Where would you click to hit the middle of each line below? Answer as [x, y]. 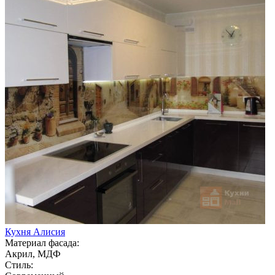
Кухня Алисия [35, 231]
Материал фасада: [42, 242]
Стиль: [19, 265]
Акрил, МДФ [33, 254]
